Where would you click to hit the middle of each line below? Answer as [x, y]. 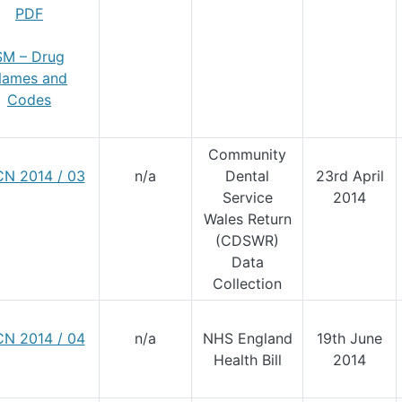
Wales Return [247, 219]
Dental [247, 176]
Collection [247, 284]
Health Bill [247, 360]
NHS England [247, 338]
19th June [350, 338]
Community [247, 154]
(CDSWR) [247, 240]
